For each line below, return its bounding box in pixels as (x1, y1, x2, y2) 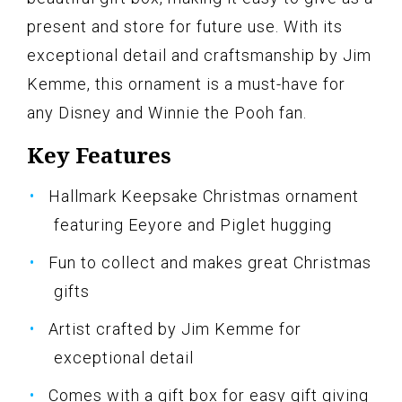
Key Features (27, 140, 171, 170)
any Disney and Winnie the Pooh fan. (27, 103, 307, 123)
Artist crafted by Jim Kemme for (48, 319, 301, 339)
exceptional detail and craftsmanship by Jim (27, 46, 371, 66)
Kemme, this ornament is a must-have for (27, 74, 345, 94)
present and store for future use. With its (27, 17, 343, 37)
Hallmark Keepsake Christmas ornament (48, 187, 359, 206)
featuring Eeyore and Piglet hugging (54, 215, 332, 235)
